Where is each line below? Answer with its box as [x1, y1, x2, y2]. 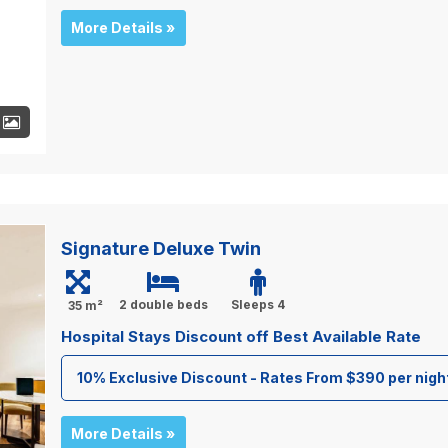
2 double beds [118, 296, 208, 312]
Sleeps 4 [231, 296, 286, 312]
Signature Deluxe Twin [60, 237, 261, 259]
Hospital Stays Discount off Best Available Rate [60, 326, 421, 346]
